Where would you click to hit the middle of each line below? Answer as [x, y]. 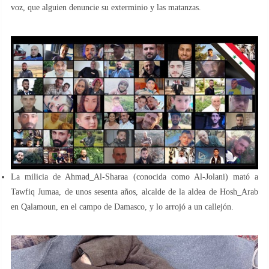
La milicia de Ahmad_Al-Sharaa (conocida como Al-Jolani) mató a [134, 177]
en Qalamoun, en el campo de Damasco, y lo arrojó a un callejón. [122, 207]
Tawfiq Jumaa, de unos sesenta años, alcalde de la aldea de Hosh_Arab [134, 192]
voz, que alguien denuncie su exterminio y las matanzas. [106, 7]
